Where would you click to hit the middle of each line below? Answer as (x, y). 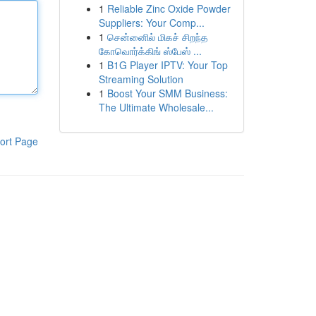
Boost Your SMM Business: (167, 93)
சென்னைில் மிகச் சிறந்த (157, 37)
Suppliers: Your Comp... (151, 23)
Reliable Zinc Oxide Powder (169, 8)
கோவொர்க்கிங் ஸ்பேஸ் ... (150, 51)
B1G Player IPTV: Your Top (167, 65)
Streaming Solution (141, 79)
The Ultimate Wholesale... (156, 107)
